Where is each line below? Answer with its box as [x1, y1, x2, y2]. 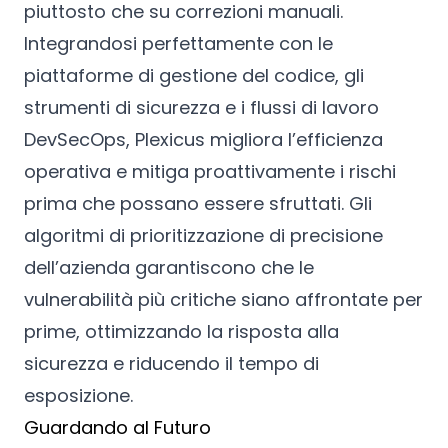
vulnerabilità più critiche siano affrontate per [24, 286, 423, 312]
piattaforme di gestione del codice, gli [24, 62, 364, 88]
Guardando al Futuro [24, 414, 211, 440]
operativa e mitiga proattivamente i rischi [24, 158, 396, 184]
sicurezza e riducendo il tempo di [24, 350, 319, 376]
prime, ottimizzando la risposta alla [24, 318, 339, 344]
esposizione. [24, 382, 133, 408]
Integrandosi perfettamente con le [24, 30, 333, 56]
